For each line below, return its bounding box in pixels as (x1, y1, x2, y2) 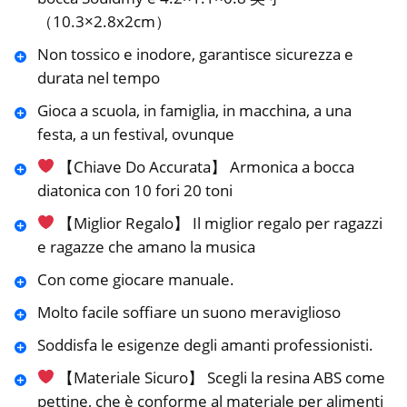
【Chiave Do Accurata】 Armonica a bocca (54, 155, 354, 177)
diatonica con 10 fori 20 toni (36, 179, 233, 201)
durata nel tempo (36, 66, 160, 88)
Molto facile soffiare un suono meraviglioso (36, 301, 341, 323)
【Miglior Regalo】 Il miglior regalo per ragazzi (54, 212, 382, 233)
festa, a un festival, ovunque (36, 123, 234, 144)
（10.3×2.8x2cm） (36, 10, 171, 32)
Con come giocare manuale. (36, 268, 234, 290)
